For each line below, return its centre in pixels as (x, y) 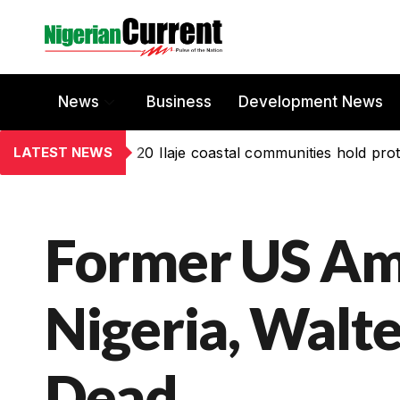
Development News (311, 102)
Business (179, 102)
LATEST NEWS (63, 152)
